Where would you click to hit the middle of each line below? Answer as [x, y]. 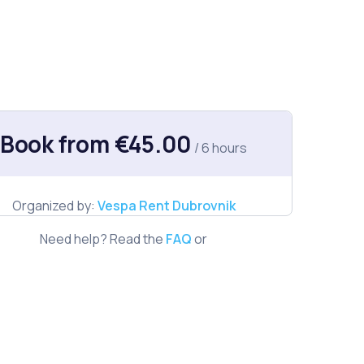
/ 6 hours [221, 148]
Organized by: [54, 206]
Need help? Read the [103, 239]
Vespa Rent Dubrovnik [166, 206]
